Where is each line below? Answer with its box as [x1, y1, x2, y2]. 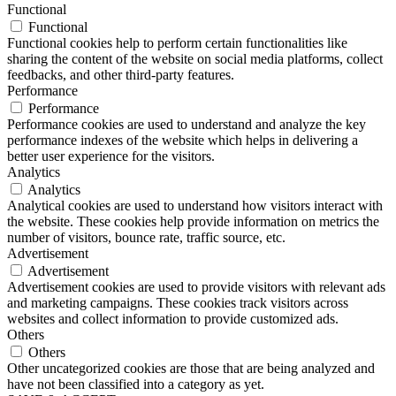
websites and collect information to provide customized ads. [7, 311, 339, 327]
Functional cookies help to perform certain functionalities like [7, 35, 347, 51]
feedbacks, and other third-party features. [7, 67, 234, 83]
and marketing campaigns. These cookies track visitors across [7, 295, 348, 311]
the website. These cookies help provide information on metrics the [7, 214, 379, 230]
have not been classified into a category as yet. [7, 377, 264, 392]
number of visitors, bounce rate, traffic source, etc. [7, 230, 286, 246]
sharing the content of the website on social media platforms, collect [7, 51, 383, 67]
